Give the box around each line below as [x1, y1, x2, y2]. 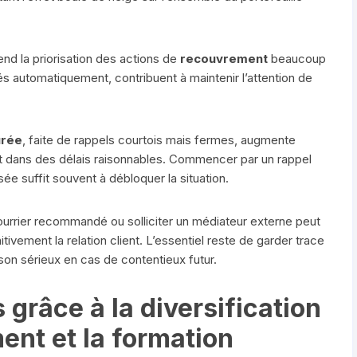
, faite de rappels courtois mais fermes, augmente [22, 131, 296, 147]
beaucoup [268, 50, 326, 66]
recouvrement [180, 50, 268, 66]
